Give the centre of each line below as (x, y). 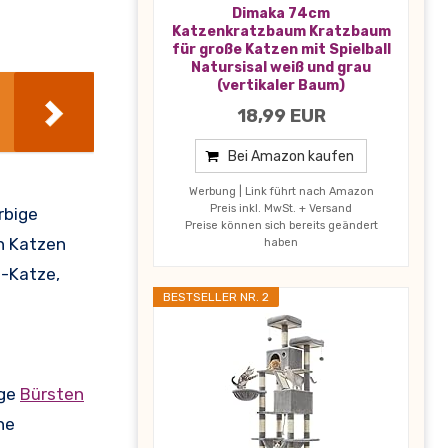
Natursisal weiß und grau (281, 67)
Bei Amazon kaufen (291, 156)
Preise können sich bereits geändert (281, 225)
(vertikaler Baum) (281, 85)
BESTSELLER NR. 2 (216, 296)
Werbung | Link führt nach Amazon (281, 191)
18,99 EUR (281, 115)
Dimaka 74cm (281, 13)
